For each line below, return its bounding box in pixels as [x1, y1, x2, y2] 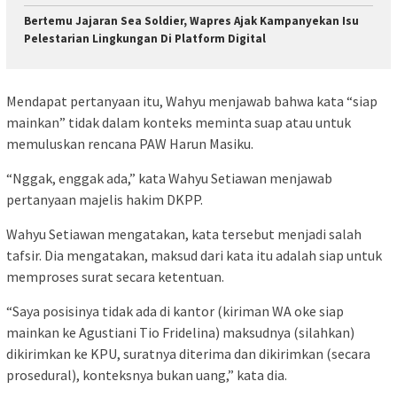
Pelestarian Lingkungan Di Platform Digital [24, 30, 266, 46]
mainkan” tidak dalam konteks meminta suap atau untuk [6, 113, 351, 132]
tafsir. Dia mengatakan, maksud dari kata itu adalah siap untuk [6, 246, 382, 265]
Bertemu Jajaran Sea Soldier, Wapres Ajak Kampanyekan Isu [24, 12, 359, 28]
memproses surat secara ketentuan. [6, 268, 224, 286]
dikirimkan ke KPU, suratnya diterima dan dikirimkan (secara [6, 345, 370, 363]
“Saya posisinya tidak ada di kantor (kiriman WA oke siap [6, 302, 344, 321]
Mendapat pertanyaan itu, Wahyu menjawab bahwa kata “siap [6, 92, 378, 111]
